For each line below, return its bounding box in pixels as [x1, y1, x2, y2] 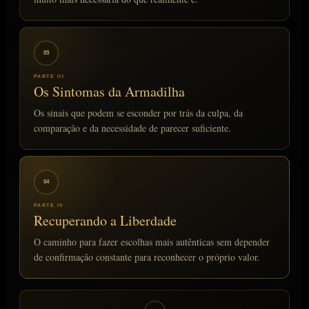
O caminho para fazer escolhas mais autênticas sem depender [34, 235, 270, 248]
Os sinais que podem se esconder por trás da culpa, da [34, 106, 243, 119]
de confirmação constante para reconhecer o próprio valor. [34, 250, 260, 263]
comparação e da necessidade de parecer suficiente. [34, 121, 231, 134]
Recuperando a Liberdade [34, 210, 177, 230]
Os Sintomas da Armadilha [34, 81, 185, 101]
